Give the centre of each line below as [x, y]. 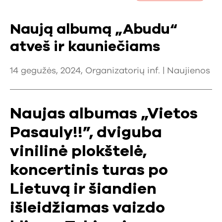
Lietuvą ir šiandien [83, 189]
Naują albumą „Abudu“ [94, 30]
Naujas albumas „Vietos [104, 114]
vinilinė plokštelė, [78, 152]
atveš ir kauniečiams [85, 47]
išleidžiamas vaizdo [87, 208]
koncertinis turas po [89, 170]
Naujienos [189, 71]
